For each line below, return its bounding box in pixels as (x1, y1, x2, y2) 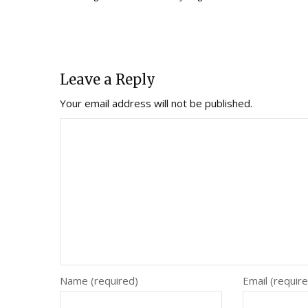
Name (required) (60, 274, 138, 288)
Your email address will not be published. (60, 96, 252, 111)
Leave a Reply (60, 71, 155, 89)
